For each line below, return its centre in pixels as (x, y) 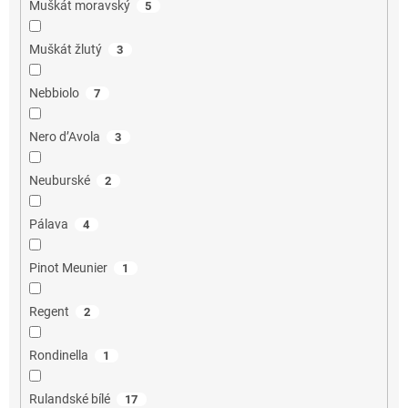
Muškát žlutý (65, 49)
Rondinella (58, 355)
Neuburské (59, 180)
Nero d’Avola (64, 136)
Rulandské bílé (69, 398)
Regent (49, 311)
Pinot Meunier (68, 267)
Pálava (48, 224)
